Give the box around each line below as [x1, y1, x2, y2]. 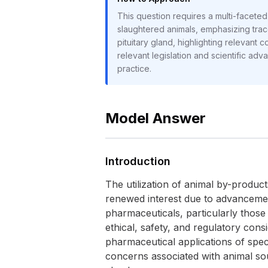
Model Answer [105, 109, 206, 127]
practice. [117, 63, 151, 74]
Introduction [105, 155, 170, 167]
